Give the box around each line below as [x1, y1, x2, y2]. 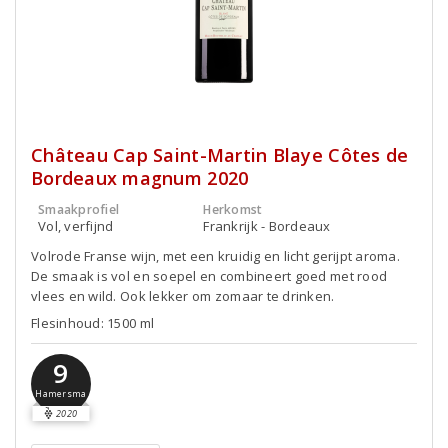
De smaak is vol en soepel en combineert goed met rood [31, 267, 388, 285]
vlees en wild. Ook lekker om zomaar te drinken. [31, 287, 335, 305]
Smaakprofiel [38, 201, 120, 218]
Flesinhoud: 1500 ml [31, 314, 155, 332]
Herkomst [203, 201, 263, 218]
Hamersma [35, 387, 87, 400]
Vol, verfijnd [38, 217, 114, 235]
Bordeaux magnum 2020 [31, 166, 249, 190]
